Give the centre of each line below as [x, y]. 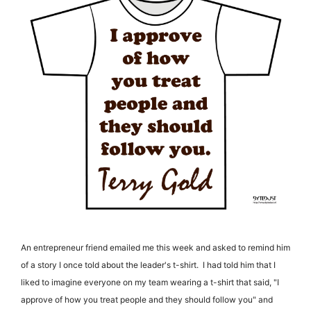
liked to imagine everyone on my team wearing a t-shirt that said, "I [150, 283]
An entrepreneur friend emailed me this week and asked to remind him [155, 248]
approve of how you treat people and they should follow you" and [147, 300]
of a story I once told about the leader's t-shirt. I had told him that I [148, 265]
